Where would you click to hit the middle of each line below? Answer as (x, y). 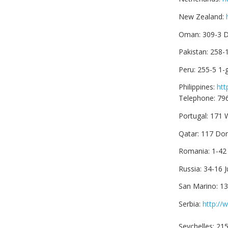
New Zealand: (202, 17)
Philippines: (198, 87)
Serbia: (191, 204)
